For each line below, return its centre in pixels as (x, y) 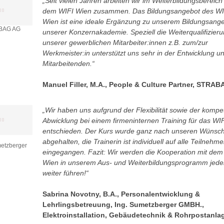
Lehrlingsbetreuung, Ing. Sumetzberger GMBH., (123, 204)
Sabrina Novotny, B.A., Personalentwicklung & (121, 194)
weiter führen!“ (65, 173)
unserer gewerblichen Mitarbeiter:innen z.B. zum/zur (125, 42)
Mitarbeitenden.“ (68, 63)
